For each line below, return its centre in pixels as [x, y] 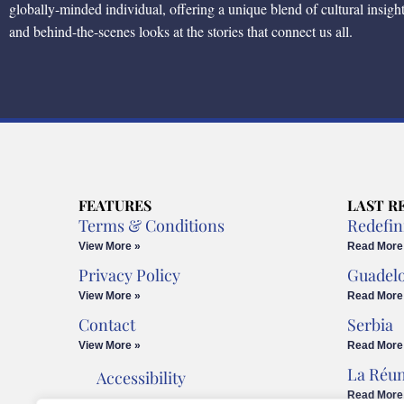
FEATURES [115, 205]
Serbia [370, 325]
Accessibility [142, 378]
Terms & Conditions [152, 225]
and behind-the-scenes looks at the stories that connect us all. [181, 31]
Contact [107, 325]
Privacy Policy [130, 275]
